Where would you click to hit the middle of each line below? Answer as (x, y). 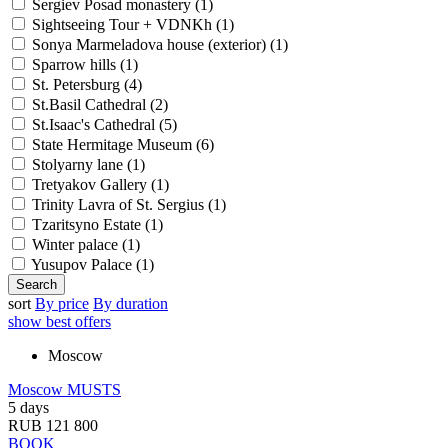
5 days (28, 407)
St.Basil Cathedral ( (93, 104)
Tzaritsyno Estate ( (91, 224)
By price (62, 303)
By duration (130, 303)
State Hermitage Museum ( (116, 144)
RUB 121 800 (53, 425)
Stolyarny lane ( (82, 164)
